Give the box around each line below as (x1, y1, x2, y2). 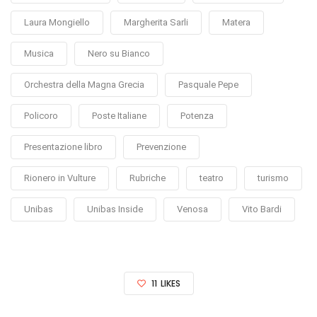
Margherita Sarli (124, 17, 188, 28)
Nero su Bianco (88, 48, 150, 59)
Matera (222, 17, 250, 28)
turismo (258, 173, 289, 184)
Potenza (180, 110, 214, 122)
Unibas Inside (87, 204, 143, 215)
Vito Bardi (242, 204, 282, 215)
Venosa (177, 204, 208, 215)
